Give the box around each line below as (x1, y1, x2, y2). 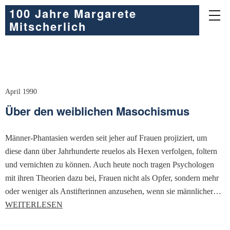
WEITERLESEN (5, 200, 63, 209)
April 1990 (5, 88, 37, 95)
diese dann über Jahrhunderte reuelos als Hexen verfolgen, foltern (5, 147, 217, 156)
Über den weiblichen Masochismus (5, 103, 189, 119)
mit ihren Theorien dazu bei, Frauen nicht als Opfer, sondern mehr (5, 174, 219, 182)
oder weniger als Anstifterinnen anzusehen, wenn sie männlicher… (5, 187, 221, 196)
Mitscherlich (9, 18, 86, 34)
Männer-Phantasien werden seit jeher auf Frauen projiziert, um (5, 133, 207, 142)
